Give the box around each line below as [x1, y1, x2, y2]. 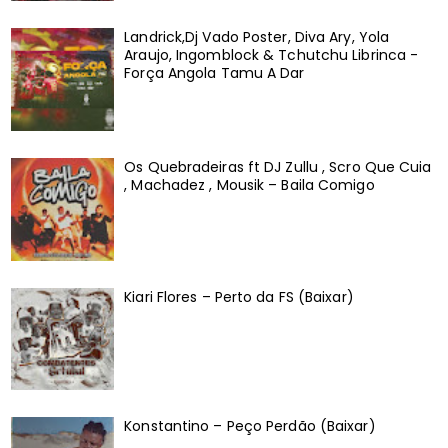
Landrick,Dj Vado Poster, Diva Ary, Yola [124, 26, 390, 47]
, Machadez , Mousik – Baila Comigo [124, 174, 375, 195]
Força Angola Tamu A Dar [124, 62, 305, 83]
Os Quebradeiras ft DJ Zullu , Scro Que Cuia [124, 156, 432, 177]
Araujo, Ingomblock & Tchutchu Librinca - [124, 44, 419, 65]
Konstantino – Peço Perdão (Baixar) [124, 416, 376, 437]
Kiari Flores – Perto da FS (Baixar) [124, 286, 354, 307]
